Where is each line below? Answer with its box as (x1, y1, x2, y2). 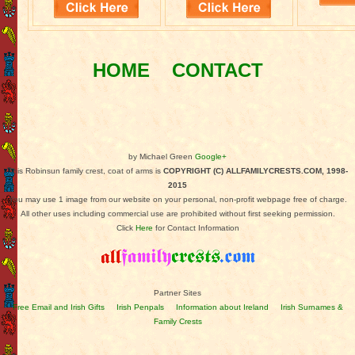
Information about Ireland (175, 302, 269, 311)
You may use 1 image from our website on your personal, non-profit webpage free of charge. (8, 194, 347, 204)
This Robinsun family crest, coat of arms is (7, 166, 163, 175)
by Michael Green (128, 151, 195, 161)
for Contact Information (152, 223, 239, 232)
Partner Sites (154, 288, 201, 297)
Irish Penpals (116, 302, 164, 311)
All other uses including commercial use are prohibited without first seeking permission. (20, 208, 335, 218)
